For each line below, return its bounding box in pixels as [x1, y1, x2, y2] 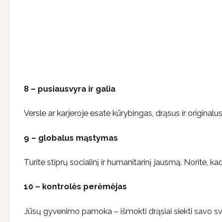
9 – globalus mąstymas [24, 132, 118, 143]
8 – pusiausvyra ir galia [24, 83, 115, 94]
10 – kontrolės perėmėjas [24, 181, 127, 192]
